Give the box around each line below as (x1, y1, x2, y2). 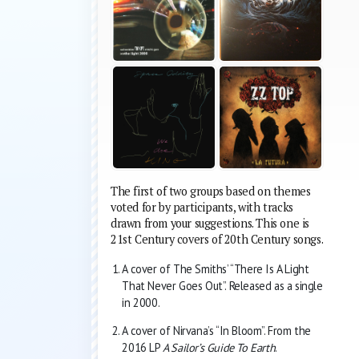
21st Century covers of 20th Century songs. (111, 231, 324, 247)
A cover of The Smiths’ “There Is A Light (122, 260, 309, 276)
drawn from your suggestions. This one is (111, 215, 310, 231)
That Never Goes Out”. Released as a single (122, 277, 323, 293)
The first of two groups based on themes (111, 183, 311, 199)
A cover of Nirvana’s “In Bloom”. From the (122, 323, 311, 339)
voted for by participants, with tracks (111, 199, 293, 215)
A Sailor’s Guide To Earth (163, 340, 276, 356)
